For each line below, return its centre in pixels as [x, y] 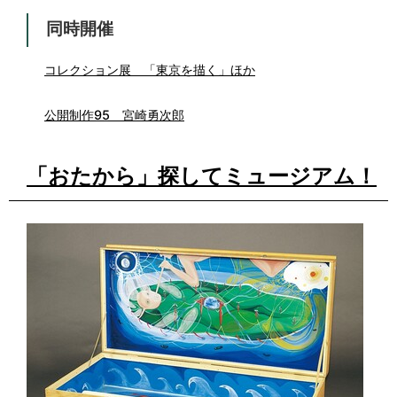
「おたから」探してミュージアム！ [202, 175]
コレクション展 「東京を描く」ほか [150, 69]
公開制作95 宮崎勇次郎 [114, 114]
